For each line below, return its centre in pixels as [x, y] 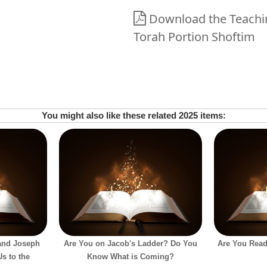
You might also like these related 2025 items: [133, 115]
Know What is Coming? [131, 256]
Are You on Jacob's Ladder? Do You [131, 243]
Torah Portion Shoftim [194, 36]
